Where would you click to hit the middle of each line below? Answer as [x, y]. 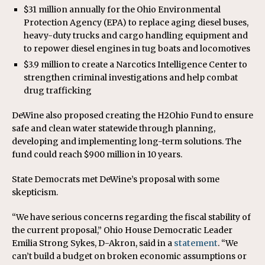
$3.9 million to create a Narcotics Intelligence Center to [135, 64]
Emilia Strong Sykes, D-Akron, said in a [93, 243]
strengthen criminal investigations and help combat [131, 77]
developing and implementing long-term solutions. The [127, 141]
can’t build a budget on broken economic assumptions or [129, 256]
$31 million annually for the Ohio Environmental [122, 9]
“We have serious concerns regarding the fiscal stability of [131, 217]
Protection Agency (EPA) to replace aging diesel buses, [136, 22]
